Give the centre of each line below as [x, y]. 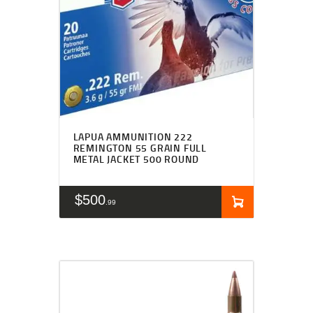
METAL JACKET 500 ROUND [136, 159]
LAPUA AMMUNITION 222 [133, 137]
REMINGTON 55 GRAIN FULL [140, 148]
